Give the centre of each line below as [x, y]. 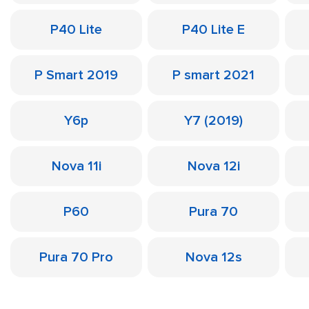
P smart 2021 [213, 75]
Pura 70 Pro [76, 257]
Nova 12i [213, 166]
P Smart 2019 [76, 75]
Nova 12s [213, 257]
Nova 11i [76, 166]
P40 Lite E [213, 30]
